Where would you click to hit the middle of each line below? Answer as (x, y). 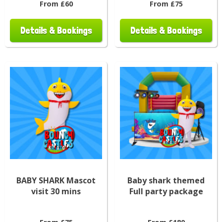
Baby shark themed (166, 180)
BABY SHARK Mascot (56, 180)
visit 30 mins (56, 191)
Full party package (166, 191)
